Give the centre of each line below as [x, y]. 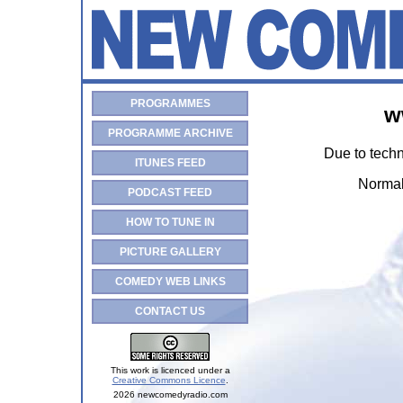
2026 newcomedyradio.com [170, 394]
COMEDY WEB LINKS [170, 282]
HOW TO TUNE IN [170, 222]
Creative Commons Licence [169, 380]
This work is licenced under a [170, 370]
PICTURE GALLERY [170, 252]
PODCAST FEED [170, 193]
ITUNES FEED [170, 163]
